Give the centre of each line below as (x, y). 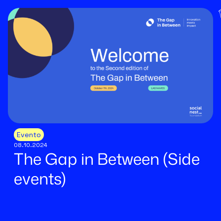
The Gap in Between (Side (107, 159)
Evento (29, 135)
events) (40, 179)
